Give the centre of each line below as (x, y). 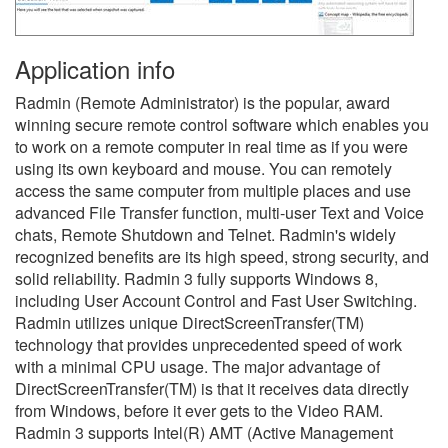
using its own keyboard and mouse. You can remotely (203, 168)
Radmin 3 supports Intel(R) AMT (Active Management (204, 432)
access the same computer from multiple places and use (213, 190)
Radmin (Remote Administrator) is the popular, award (202, 102)
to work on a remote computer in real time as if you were (211, 146)
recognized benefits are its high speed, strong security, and (222, 256)
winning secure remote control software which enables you (222, 124)
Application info (95, 68)
